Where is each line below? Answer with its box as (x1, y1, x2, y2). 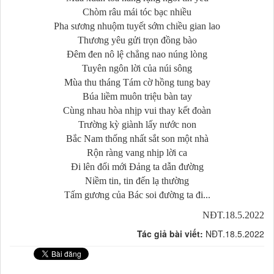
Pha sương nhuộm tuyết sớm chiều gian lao (54, 21, 220, 32)
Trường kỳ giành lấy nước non (78, 119, 196, 130)
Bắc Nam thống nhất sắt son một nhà (65, 133, 209, 144)
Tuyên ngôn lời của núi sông (82, 63, 192, 74)
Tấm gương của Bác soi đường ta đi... (64, 190, 210, 201)
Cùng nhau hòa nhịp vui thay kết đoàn (63, 105, 211, 116)
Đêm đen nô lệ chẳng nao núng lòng (67, 49, 207, 60)
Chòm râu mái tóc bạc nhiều (83, 7, 191, 18)
